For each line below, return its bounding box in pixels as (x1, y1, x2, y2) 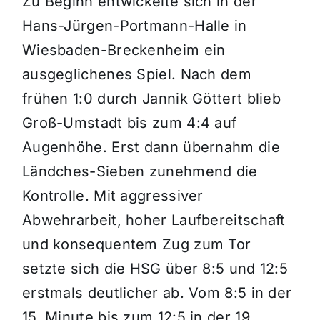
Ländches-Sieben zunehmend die (21, 163, 258, 181)
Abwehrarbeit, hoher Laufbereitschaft (21, 211, 286, 229)
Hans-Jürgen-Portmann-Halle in (21, 17, 247, 35)
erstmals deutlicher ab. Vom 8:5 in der (21, 284, 292, 302)
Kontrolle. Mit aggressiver (21, 187, 204, 205)
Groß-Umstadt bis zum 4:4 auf (21, 114, 237, 132)
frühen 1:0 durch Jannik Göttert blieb (21, 90, 281, 108)
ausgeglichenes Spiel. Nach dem (21, 66, 251, 84)
